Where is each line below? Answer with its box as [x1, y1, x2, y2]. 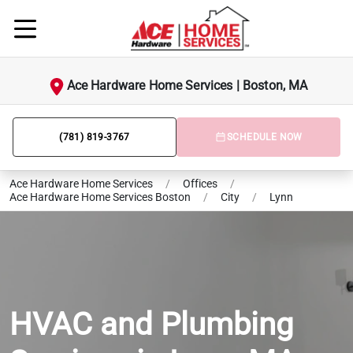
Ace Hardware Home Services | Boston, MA [66, 78, 308, 93]
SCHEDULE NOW [227, 132, 303, 143]
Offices [183, 177, 217, 190]
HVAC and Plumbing [9, 306, 293, 343]
